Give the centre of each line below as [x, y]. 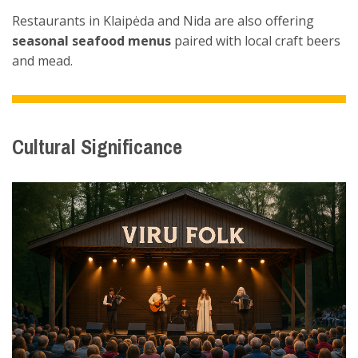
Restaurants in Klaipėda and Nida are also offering [163, 20]
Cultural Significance [97, 147]
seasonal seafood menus [91, 40]
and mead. [42, 60]
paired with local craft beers [256, 40]
